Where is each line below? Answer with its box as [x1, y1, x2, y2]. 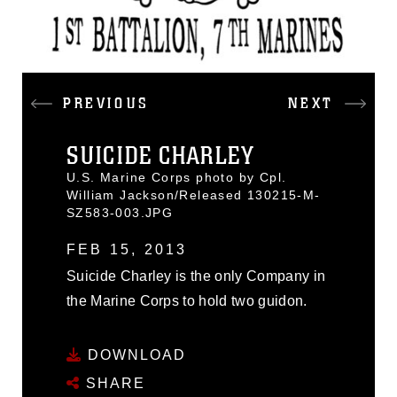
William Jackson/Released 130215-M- [66, 188, 321, 202]
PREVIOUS [63, 94, 150, 113]
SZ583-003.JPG [66, 206, 174, 220]
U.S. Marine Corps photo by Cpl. [66, 170, 287, 184]
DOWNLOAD [82, 346, 186, 362]
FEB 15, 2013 [66, 242, 188, 257]
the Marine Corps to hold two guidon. [66, 293, 307, 308]
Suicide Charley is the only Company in [66, 269, 326, 284]
